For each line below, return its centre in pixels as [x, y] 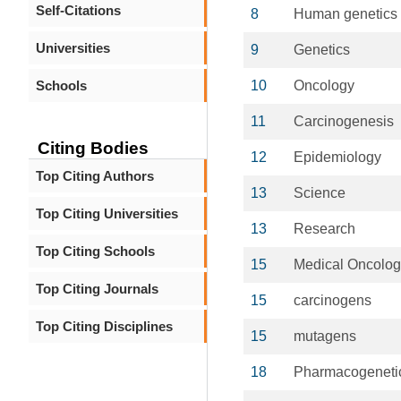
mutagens [325, 336]
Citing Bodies [93, 148]
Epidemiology [337, 157]
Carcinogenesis [344, 121]
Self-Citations [78, 10]
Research [324, 229]
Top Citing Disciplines [104, 326]
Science [320, 193]
